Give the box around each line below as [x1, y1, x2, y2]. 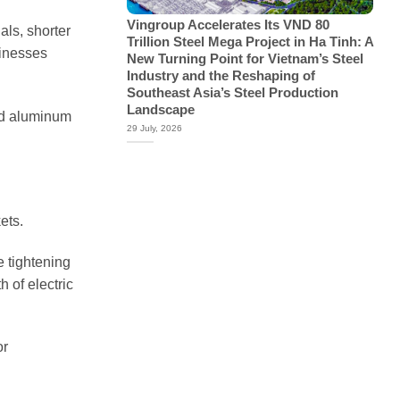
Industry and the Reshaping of [126, 69, 315, 84]
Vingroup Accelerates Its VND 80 [126, 18, 329, 33]
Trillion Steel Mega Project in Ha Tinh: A [126, 35, 373, 50]
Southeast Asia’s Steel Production [126, 86, 338, 101]
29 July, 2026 [126, 122, 182, 133]
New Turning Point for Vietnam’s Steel [126, 52, 363, 67]
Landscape [126, 103, 195, 118]
